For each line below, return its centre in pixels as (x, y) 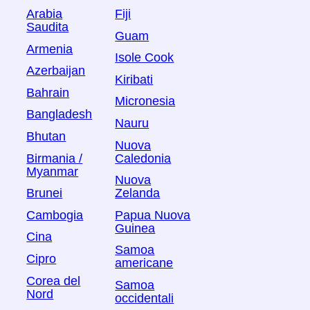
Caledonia (143, 158)
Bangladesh (60, 115)
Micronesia (145, 101)
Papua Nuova (153, 215)
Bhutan (46, 136)
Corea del (54, 281)
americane (144, 263)
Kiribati (134, 79)
